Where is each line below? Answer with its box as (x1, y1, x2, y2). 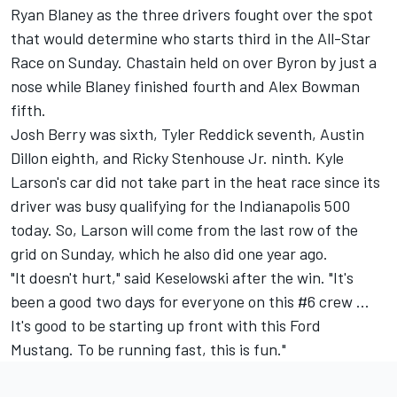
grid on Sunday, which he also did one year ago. (11, 244, 328, 264)
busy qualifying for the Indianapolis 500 (85, 196, 350, 216)
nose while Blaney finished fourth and (11, 76, 269, 97)
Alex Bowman (269, 76, 360, 97)
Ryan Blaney (11, 4, 93, 25)
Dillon (11, 148, 48, 168)
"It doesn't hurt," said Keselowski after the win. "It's (11, 268, 354, 288)
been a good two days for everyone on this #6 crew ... (11, 292, 370, 312)
